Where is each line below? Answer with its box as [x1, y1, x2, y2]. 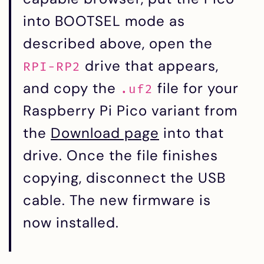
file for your [153, 79, 239, 98]
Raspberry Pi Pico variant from [23, 101, 237, 120]
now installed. [23, 213, 119, 232]
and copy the [23, 79, 120, 98]
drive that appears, [81, 57, 219, 75]
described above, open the [23, 34, 213, 53]
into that [159, 124, 224, 143]
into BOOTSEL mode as [23, 12, 185, 31]
